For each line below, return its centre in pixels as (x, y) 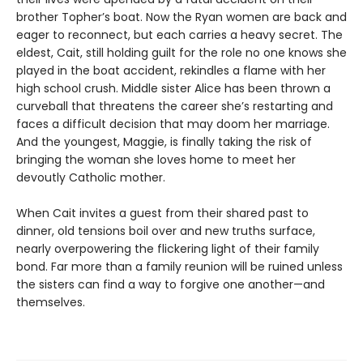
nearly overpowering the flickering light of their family (168, 249)
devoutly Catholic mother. (91, 178)
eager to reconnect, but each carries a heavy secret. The (179, 35)
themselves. (51, 303)
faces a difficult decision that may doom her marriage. (173, 124)
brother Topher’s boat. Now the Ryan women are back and (181, 17)
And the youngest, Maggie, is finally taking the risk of (164, 142)
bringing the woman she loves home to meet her (156, 160)
